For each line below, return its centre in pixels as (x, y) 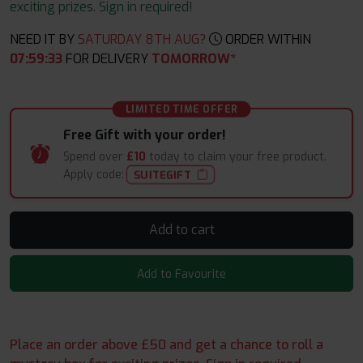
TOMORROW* (194, 59)
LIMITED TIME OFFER (181, 109)
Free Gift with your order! (145, 135)
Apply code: (95, 175)
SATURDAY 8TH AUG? (143, 39)
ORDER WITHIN (267, 39)
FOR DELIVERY (107, 59)
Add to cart (203, 230)
